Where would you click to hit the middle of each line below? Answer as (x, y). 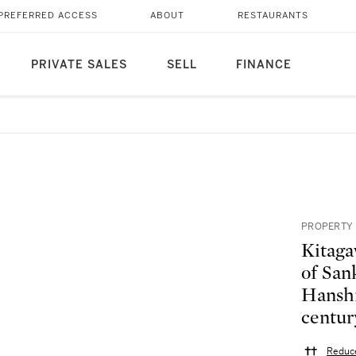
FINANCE (263, 65)
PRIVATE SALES (79, 65)
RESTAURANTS (273, 15)
